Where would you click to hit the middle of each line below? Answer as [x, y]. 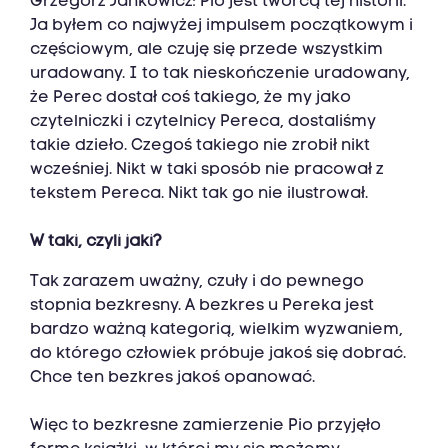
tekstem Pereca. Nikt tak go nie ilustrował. [199, 194]
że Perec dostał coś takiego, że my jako [190, 98]
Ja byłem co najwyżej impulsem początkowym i [221, 26]
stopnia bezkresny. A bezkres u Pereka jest [202, 306]
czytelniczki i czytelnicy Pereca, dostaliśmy [203, 122]
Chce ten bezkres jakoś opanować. [172, 378]
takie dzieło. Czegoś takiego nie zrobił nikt [200, 146]
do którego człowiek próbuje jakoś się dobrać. [218, 354]
